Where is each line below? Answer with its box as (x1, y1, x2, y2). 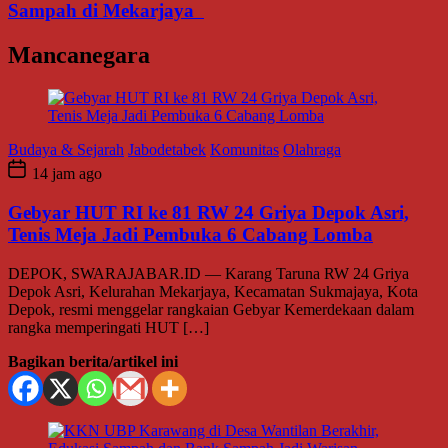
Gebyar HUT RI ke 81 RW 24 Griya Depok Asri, (8, 201, 409, 223)
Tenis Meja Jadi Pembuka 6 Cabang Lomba (8, 223, 373, 245)
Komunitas (210, 141, 279, 159)
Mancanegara (8, 42, 150, 69)
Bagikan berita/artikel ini (8, 352, 178, 370)
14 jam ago (28, 165, 102, 183)
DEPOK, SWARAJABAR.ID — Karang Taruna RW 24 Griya (8, 264, 409, 282)
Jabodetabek (128, 141, 206, 159)
